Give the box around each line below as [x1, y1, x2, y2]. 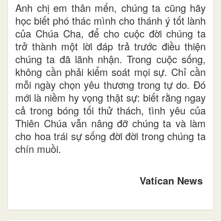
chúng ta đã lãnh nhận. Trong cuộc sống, [15, 51, 206, 66]
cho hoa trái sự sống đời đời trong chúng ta [15, 128, 206, 143]
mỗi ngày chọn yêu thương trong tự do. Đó [15, 77, 206, 92]
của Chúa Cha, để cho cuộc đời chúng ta [15, 26, 206, 40]
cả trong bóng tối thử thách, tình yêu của [15, 103, 206, 117]
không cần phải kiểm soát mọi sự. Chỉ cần [15, 64, 206, 79]
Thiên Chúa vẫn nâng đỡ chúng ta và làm [15, 115, 206, 130]
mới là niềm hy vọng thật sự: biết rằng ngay [15, 90, 206, 105]
